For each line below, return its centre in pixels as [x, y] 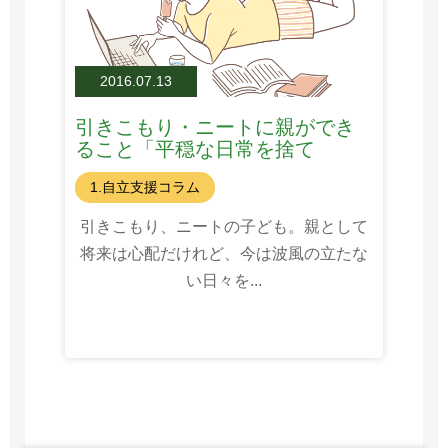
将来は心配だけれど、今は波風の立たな [224, 254]
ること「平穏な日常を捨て [195, 149]
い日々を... [224, 281]
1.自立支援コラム [145, 187]
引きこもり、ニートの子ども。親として [224, 227]
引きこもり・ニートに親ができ [215, 127]
